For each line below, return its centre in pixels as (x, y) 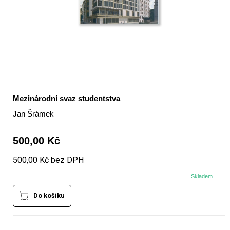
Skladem (202, 176)
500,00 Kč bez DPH (48, 160)
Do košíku (49, 196)
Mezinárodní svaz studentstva (66, 99)
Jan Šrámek (33, 114)
